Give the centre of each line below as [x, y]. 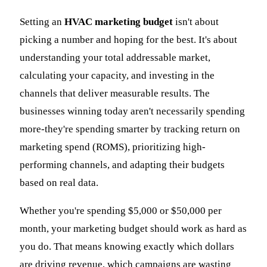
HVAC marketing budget [119, 22]
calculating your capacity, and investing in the [117, 76]
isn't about [196, 22]
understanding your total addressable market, [115, 58]
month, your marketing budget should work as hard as [133, 229]
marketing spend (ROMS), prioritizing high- [113, 147]
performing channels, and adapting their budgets [122, 165]
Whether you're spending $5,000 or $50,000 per [121, 211]
